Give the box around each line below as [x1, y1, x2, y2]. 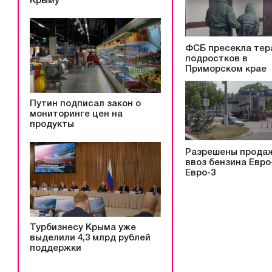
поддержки [30, 243, 81, 253]
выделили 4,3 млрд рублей [30, 233, 151, 242]
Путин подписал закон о [30, 100, 141, 108]
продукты [30, 120, 74, 129]
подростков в [185, 54, 248, 63]
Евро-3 [185, 169, 216, 178]
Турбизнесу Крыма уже [30, 223, 136, 232]
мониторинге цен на [30, 110, 123, 118]
